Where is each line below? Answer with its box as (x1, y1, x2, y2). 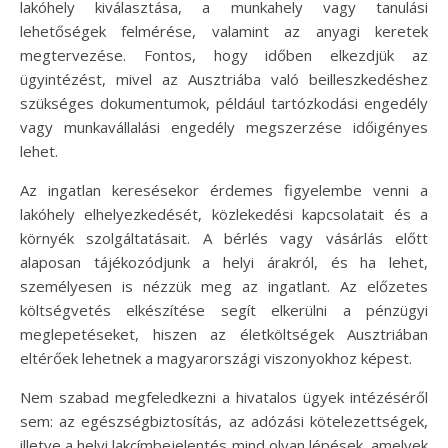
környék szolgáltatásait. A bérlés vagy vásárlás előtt (20, 228, 428, 248)
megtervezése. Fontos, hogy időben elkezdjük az (20, 45, 428, 65)
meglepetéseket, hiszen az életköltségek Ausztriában (20, 324, 428, 344)
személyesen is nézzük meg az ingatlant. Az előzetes (20, 276, 428, 296)
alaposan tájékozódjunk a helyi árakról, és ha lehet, (20, 252, 428, 272)
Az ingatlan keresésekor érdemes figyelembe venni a (20, 180, 428, 200)
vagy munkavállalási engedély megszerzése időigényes (20, 117, 428, 137)
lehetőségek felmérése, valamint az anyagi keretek (20, 21, 428, 41)
